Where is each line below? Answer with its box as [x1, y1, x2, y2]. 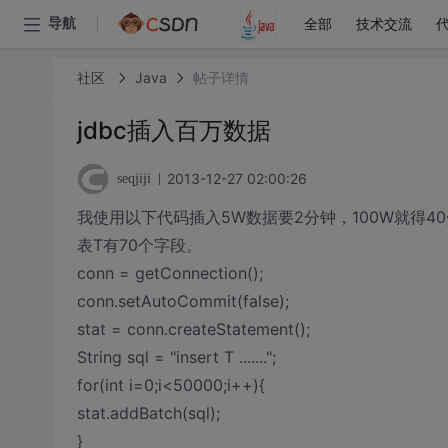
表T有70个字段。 [76, 235, 202, 255]
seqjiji [116, 171, 151, 186]
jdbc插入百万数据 [76, 116, 271, 145]
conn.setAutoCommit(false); [76, 291, 289, 311]
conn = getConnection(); [76, 263, 263, 283]
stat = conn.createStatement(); [76, 319, 310, 339]
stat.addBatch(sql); [76, 403, 220, 423]
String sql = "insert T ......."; [76, 347, 276, 367]
